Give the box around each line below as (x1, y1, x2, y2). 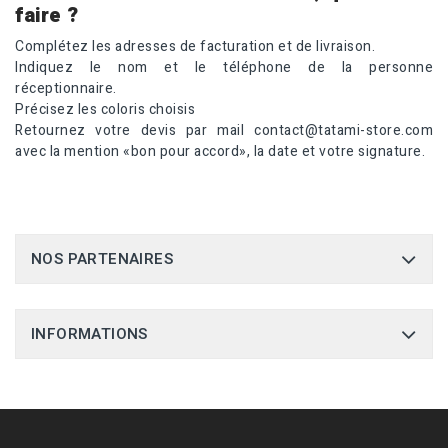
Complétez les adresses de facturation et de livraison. (15, 36, 375, 58)
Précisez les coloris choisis (15, 99, 195, 121)
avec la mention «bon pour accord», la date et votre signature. (15, 141, 429, 163)
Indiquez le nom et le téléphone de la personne (15, 57, 433, 79)
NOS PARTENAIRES (31, 248, 173, 271)
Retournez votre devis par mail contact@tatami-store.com (15, 120, 433, 142)
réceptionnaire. (15, 78, 117, 100)
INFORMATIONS (31, 323, 148, 346)
